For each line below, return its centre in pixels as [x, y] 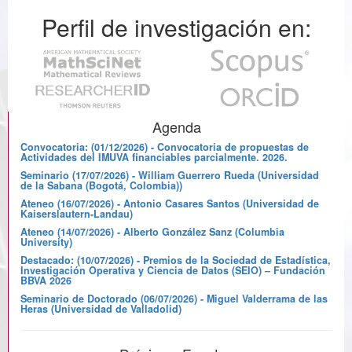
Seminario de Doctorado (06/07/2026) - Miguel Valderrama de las [174, 299]
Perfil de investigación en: [176, 27]
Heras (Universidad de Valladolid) [101, 309]
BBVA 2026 [46, 281]
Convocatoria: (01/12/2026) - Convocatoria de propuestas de [165, 147]
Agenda [176, 127]
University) [46, 242]
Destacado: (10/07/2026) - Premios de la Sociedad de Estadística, [176, 260]
